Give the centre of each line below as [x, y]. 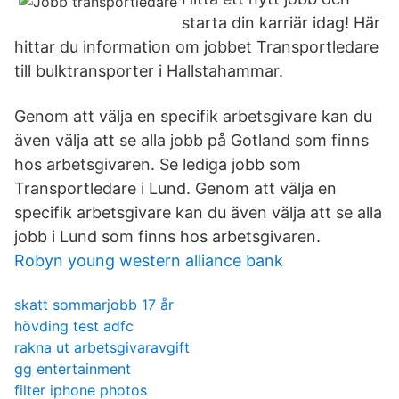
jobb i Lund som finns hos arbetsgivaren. [167, 236]
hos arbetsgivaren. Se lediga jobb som [158, 164]
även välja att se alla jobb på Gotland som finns [191, 140]
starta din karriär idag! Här [281, 23]
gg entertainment [73, 369]
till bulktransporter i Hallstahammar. [149, 71]
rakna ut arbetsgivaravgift [102, 347]
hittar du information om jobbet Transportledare [196, 47]
